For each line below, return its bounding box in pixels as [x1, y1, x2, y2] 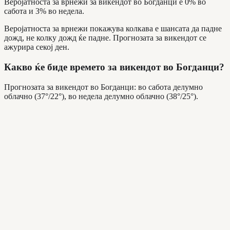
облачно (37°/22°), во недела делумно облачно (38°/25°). [4, 91, 198, 101]
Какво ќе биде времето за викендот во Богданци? [4, 62, 224, 73]
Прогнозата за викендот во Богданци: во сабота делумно [4, 82, 203, 91]
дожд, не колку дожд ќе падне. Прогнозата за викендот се [4, 33, 206, 43]
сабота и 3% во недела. [4, 7, 84, 16]
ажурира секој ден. [4, 43, 69, 52]
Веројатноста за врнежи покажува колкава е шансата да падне [4, 24, 222, 33]
